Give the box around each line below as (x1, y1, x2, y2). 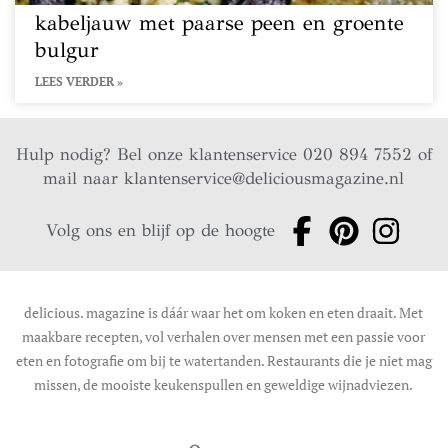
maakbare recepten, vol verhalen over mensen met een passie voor (22, 327, 426, 346)
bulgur (35, 37, 99, 63)
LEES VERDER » (35, 74, 123, 89)
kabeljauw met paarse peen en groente (35, 10, 404, 36)
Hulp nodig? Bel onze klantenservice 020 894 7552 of (15, 144, 432, 165)
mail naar (43, 168, 125, 189)
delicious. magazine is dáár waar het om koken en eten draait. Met (24, 303, 424, 322)
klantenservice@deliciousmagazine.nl (124, 168, 405, 189)
